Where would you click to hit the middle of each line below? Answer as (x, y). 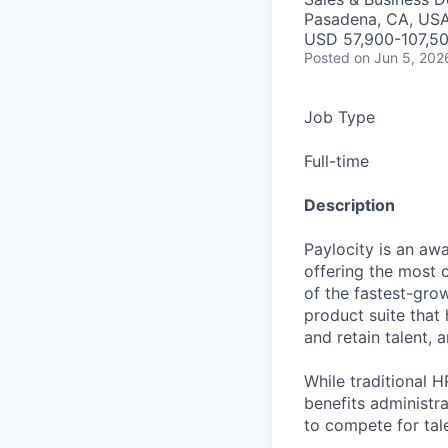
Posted (327, 57)
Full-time (336, 161)
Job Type (339, 117)
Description (349, 205)
